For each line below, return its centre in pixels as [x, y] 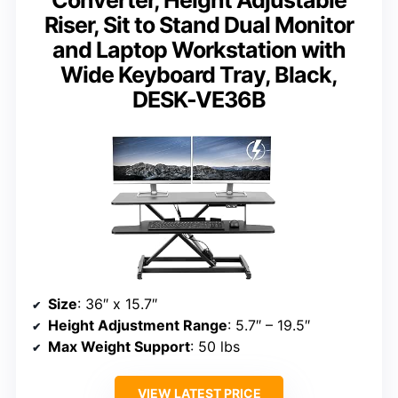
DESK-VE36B [199, 100]
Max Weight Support [119, 346]
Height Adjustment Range [138, 325]
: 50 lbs [215, 346]
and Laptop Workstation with [199, 50]
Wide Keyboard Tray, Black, [199, 75]
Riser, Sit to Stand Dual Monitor [199, 25]
